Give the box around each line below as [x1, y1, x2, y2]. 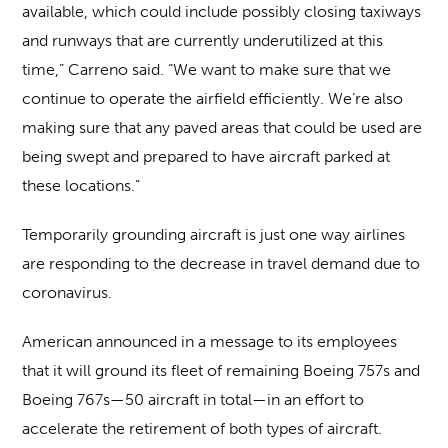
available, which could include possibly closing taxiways [22, 2, 422, 22]
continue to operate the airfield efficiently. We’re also [22, 89, 404, 109]
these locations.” [22, 176, 141, 196]
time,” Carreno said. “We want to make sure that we [22, 60, 392, 80]
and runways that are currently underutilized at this [22, 31, 384, 51]
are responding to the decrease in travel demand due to [22, 254, 421, 274]
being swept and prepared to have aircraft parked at [22, 147, 391, 167]
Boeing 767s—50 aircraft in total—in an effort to [22, 390, 365, 410]
